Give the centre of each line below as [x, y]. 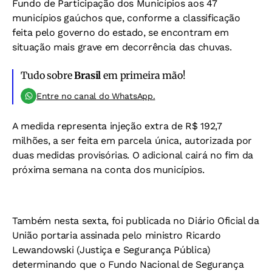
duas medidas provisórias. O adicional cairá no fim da [133, 155]
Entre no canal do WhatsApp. [96, 96]
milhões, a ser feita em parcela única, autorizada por [132, 141]
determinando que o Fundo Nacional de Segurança [128, 264]
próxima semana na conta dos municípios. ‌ [110, 170]
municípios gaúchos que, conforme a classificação [126, 18]
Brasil [88, 75]
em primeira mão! [143, 75]
